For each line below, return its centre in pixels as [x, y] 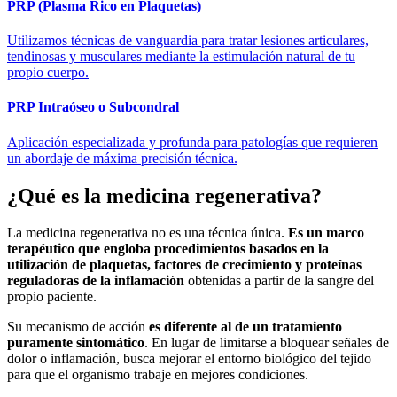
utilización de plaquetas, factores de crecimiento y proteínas [184, 265]
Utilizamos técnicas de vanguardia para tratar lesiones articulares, [188, 41]
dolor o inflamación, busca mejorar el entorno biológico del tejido [189, 359]
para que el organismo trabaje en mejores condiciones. [158, 375]
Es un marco [326, 233]
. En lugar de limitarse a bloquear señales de [267, 343]
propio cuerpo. [48, 73]
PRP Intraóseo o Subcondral [93, 107]
